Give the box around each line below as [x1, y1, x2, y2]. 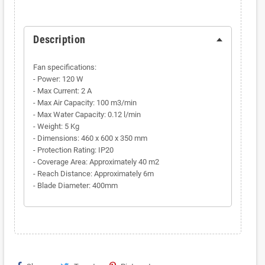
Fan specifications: [33, 63, 97, 72]
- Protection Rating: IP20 [33, 146, 114, 155]
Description [33, 33, 86, 46]
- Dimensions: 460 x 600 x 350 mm [33, 134, 148, 143]
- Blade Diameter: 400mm [33, 181, 118, 190]
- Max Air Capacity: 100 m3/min [33, 98, 137, 108]
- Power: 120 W [33, 75, 84, 84]
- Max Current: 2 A [33, 86, 92, 96]
